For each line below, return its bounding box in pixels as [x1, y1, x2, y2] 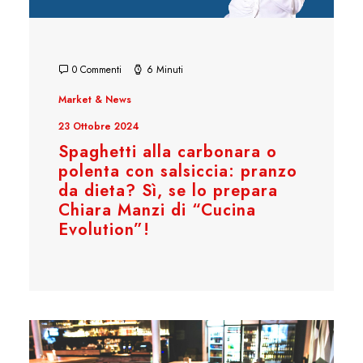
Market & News [58, 92, 131, 107]
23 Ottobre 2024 [58, 118, 139, 134]
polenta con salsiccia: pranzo [58, 159, 297, 183]
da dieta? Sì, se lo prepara [58, 178, 278, 203]
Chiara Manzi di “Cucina [58, 198, 256, 222]
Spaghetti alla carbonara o [58, 139, 277, 164]
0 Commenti [72, 62, 122, 77]
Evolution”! [58, 217, 150, 241]
